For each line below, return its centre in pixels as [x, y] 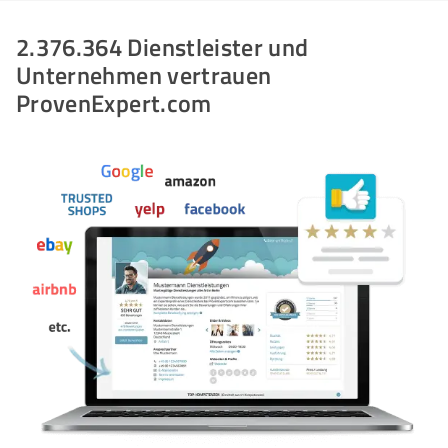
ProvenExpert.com [114, 102]
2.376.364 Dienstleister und [162, 46]
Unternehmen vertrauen [144, 74]
